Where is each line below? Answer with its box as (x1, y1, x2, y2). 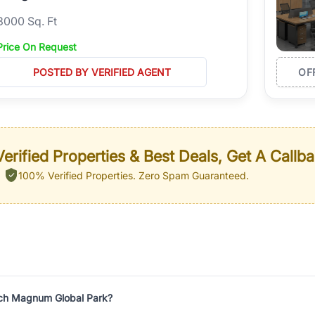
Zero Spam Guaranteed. (136, 169, 249, 181)
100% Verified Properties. (18, 169, 136, 181)
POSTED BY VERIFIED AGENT (32, 66, 171, 78)
